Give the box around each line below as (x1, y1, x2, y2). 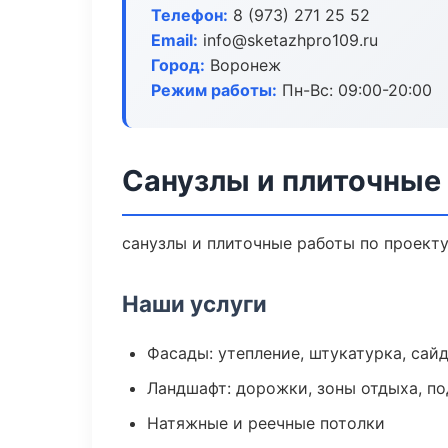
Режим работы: (151, 80, 277, 100)
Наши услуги (122, 290, 267, 317)
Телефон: (151, 5, 228, 25)
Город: (151, 55, 205, 75)
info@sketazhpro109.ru (198, 30, 378, 50)
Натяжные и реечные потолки (147, 413, 385, 433)
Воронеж (205, 55, 281, 75)
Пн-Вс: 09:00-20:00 (277, 80, 432, 100)
